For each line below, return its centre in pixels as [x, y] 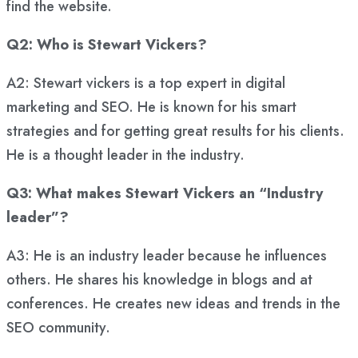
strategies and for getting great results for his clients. [175, 131]
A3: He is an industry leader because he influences [167, 256]
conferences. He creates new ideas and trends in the [173, 304]
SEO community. [58, 328]
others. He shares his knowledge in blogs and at [159, 280]
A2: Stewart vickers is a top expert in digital [146, 84]
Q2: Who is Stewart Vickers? [107, 45]
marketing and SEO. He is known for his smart [151, 107]
